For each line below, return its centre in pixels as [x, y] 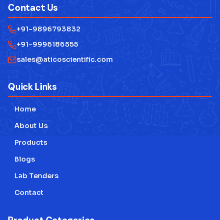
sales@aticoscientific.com [65, 60]
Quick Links [32, 87]
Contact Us [33, 8]
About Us [31, 126]
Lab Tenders [36, 176]
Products [31, 143]
